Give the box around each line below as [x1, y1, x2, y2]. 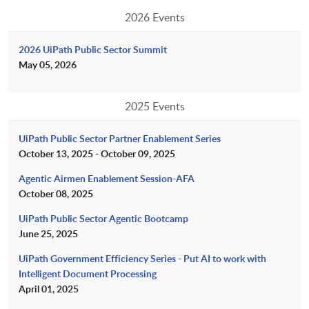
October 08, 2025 [19, 187, 93, 201]
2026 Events [124, 10, 185, 26]
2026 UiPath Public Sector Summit [19, 43, 167, 57]
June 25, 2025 [19, 227, 78, 241]
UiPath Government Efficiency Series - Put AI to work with [19, 252, 266, 266]
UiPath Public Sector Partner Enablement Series [19, 132, 221, 146]
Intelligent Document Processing [19, 267, 157, 281]
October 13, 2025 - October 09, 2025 [19, 147, 175, 161]
